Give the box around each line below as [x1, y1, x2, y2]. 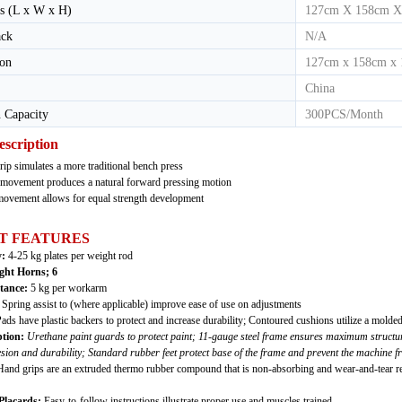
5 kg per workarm [31, 281, 107, 294]
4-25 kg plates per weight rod [8, 249, 133, 262]
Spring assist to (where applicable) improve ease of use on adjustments [2, 297, 301, 310]
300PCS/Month [305, 107, 383, 121]
